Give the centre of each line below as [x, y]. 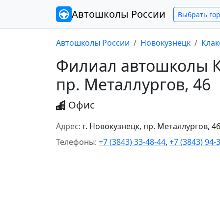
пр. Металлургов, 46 [133, 84]
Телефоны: [76, 142]
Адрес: [68, 126]
